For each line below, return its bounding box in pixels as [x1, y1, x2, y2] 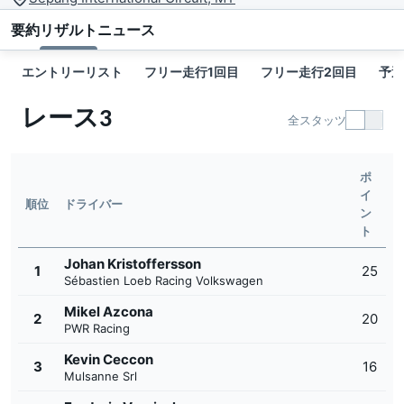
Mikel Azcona [64, 303, 153, 321]
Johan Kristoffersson [64, 255, 201, 273]
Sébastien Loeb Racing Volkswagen [64, 273, 263, 289]
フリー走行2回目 [261, 64, 357, 80]
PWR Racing [64, 321, 130, 336]
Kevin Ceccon [64, 351, 153, 369]
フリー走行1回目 [144, 64, 239, 80]
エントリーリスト [22, 64, 123, 80]
